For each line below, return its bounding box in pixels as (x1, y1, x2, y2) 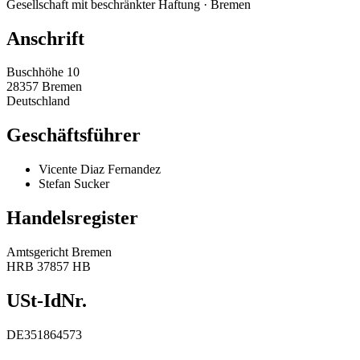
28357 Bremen (6, 80, 82, 94)
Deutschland (6, 94, 70, 108)
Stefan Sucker (39, 177, 109, 191)
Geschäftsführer (6, 125, 141, 146)
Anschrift (6, 27, 84, 49)
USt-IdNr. (6, 289, 87, 311)
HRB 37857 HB (6, 260, 91, 274)
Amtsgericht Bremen (6, 245, 112, 260)
